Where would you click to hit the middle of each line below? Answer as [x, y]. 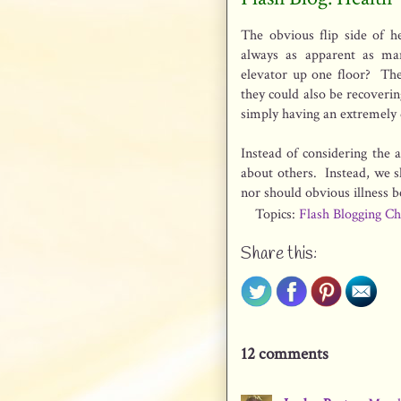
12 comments [285, 354]
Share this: [279, 255]
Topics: [277, 214]
